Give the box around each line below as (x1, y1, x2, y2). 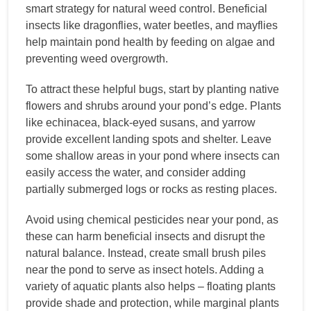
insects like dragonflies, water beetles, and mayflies (26, 19, 278, 32)
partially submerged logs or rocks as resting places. (26, 183, 277, 196)
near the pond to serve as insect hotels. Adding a (26, 264, 264, 276)
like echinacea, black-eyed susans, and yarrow (26, 117, 255, 129)
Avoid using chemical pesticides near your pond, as (26, 214, 278, 226)
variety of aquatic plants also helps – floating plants (26, 280, 276, 293)
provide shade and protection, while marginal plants (26, 297, 279, 310)
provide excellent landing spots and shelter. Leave (26, 133, 271, 146)
